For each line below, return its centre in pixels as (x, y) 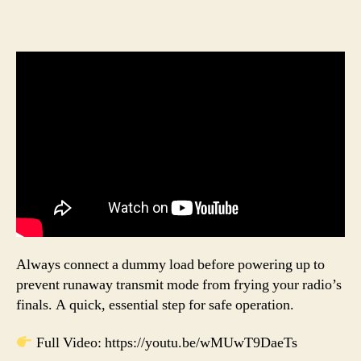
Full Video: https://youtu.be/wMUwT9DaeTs (165, 343)
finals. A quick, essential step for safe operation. (155, 305)
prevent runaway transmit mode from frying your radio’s (179, 284)
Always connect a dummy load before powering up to (170, 264)
